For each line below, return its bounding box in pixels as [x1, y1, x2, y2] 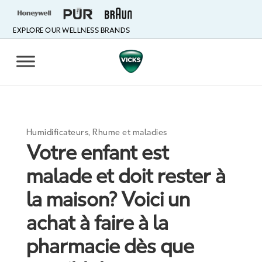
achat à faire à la [26, 211, 168, 235]
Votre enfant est [26, 141, 169, 165]
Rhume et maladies [92, 127, 167, 137]
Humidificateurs [26, 127, 89, 137]
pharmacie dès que [26, 235, 194, 258]
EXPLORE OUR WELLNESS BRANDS [13, 26, 130, 35]
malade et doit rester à [26, 164, 226, 188]
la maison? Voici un [26, 188, 190, 212]
